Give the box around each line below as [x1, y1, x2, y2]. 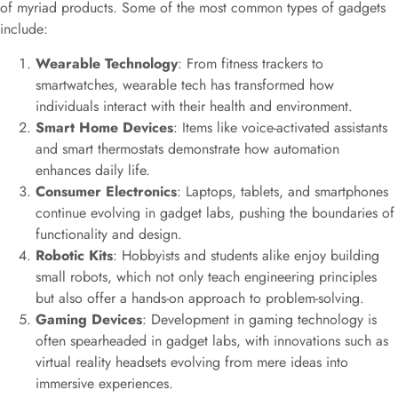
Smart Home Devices [36, 116, 173, 138]
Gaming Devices [36, 308, 142, 330]
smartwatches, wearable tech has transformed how [36, 74, 334, 95]
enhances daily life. [36, 159, 150, 180]
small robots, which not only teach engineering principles [36, 266, 377, 287]
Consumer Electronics [36, 180, 177, 202]
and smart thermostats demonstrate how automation [36, 138, 339, 159]
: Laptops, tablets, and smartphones [177, 180, 388, 202]
